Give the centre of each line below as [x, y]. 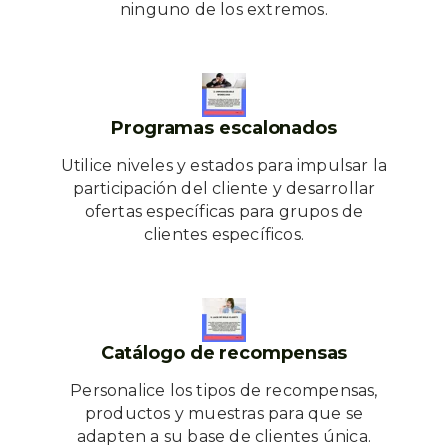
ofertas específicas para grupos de [224, 211]
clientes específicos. [224, 234]
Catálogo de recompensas [224, 353]
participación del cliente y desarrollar [224, 188]
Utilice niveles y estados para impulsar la [224, 165]
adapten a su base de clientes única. [224, 436]
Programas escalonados [224, 128]
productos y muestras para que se [224, 413]
